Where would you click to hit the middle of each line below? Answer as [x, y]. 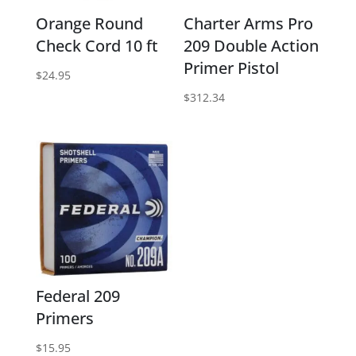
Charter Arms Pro [249, 23]
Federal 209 [77, 296]
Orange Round [89, 23]
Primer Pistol [232, 68]
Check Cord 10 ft [97, 45]
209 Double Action [252, 45]
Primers [64, 318]
